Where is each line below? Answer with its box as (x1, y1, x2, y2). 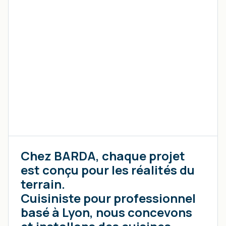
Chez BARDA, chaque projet (21, 147, 185, 164)
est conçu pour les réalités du (21, 161, 195, 179)
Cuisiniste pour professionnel (21, 190, 196, 207)
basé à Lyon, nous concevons (21, 204, 192, 221)
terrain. (21, 176, 65, 193)
